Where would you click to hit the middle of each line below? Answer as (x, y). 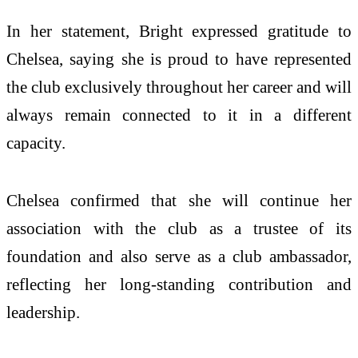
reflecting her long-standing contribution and (179, 284)
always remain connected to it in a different (179, 115)
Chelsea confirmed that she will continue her (179, 201)
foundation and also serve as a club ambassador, (179, 257)
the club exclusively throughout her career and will (179, 87)
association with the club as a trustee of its (179, 229)
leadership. (43, 312)
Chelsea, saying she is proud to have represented (179, 59)
